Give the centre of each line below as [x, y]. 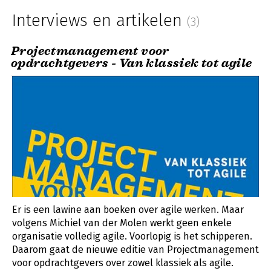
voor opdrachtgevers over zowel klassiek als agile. [123, 263]
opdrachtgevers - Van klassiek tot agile [132, 63]
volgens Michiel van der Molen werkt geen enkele [122, 223]
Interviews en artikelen [100, 20]
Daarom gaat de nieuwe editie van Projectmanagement [135, 249]
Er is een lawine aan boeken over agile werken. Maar [128, 209]
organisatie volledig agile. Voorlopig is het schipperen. [132, 236]
